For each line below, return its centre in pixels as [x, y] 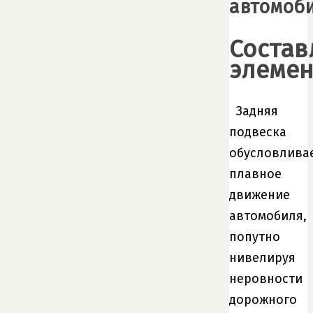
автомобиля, [268, 216]
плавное [255, 174]
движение [260, 195]
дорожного [263, 299]
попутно [255, 236]
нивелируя [262, 257]
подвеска [258, 132]
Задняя [257, 111]
